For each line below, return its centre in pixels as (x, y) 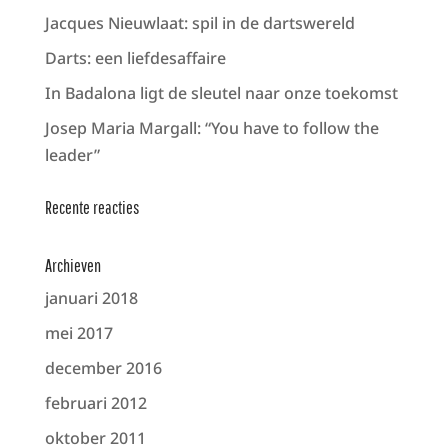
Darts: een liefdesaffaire (135, 58)
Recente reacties (91, 208)
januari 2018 (91, 298)
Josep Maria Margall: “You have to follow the (211, 128)
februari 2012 (95, 403)
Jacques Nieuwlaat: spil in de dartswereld (199, 23)
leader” (72, 155)
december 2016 (103, 368)
